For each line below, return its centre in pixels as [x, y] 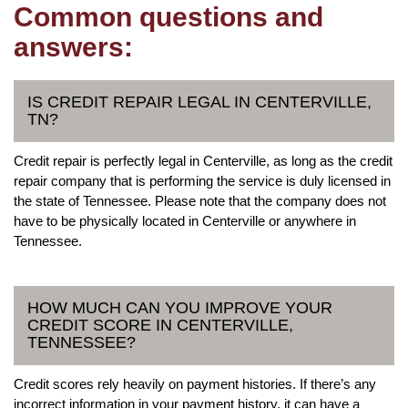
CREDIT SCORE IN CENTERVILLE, [160, 325]
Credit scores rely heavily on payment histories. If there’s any [195, 383]
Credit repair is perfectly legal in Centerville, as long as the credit [203, 160]
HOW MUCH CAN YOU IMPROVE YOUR [180, 307]
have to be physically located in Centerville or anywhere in [185, 220]
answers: [73, 46]
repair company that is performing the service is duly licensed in [202, 180]
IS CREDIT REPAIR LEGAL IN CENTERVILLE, [199, 102]
